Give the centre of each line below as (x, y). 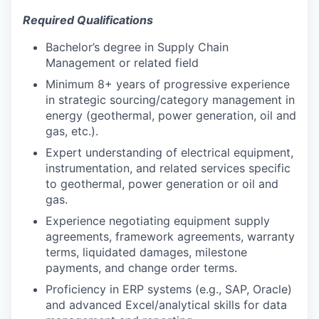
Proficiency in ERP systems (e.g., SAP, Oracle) (169, 289)
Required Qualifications (88, 20)
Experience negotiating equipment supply (158, 220)
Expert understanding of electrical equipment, (169, 152)
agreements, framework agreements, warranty (170, 236)
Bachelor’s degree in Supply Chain (137, 47)
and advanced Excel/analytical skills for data (166, 304)
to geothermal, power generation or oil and (162, 183)
